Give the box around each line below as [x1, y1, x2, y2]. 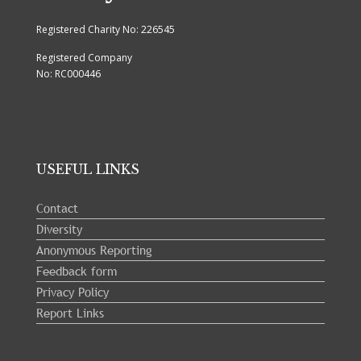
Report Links [36, 304, 105, 321]
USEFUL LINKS [36, 161, 140, 178]
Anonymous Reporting [36, 241, 153, 258]
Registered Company [36, 51, 133, 65]
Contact [36, 199, 79, 216]
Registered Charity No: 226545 [36, 23, 176, 37]
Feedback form [36, 262, 118, 279]
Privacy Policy [36, 283, 110, 300]
